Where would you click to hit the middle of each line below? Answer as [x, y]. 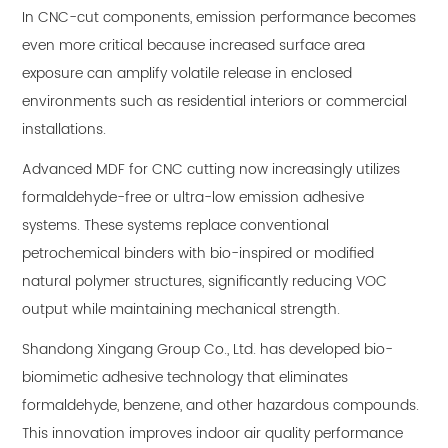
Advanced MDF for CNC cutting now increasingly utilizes [211, 170]
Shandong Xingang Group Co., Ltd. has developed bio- [208, 350]
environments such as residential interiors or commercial [215, 102]
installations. [64, 130]
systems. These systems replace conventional [176, 226]
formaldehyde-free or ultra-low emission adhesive [193, 198]
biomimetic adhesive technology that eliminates [185, 378]
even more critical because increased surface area [194, 46]
